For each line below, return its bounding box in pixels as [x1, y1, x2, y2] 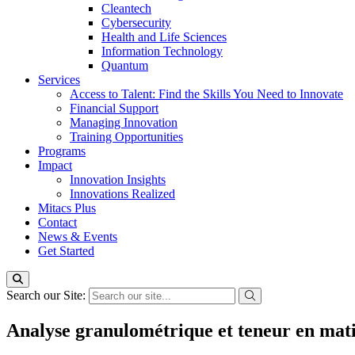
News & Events [38, 230, 117, 243]
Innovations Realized [70, 187, 175, 200]
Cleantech [101, 2, 151, 15]
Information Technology [101, 44, 223, 58]
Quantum [101, 59, 148, 72]
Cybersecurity [101, 16, 171, 29]
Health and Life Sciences [101, 30, 227, 44]
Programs [38, 144, 86, 158]
